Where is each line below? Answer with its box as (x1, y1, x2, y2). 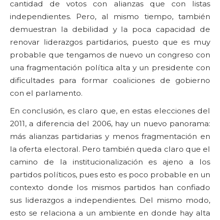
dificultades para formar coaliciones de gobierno (10, 76, 210, 85)
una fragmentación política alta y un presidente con (10, 63, 210, 72)
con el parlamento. (10, 88, 82, 98)
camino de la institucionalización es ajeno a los (10, 157, 210, 166)
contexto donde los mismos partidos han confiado (10, 183, 210, 192)
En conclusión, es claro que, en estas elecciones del (10, 106, 210, 115)
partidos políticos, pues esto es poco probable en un (10, 170, 210, 179)
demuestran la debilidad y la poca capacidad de (10, 25, 210, 34)
